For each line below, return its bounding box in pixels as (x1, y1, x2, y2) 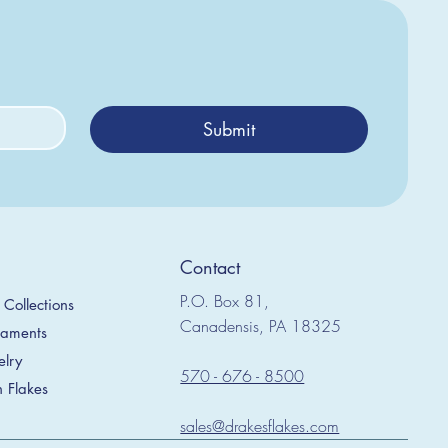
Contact (180, 254, 241, 279)
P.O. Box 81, (180, 290, 270, 313)
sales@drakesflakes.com (180, 415, 340, 438)
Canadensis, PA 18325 (180, 315, 342, 338)
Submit (202, 117, 255, 142)
